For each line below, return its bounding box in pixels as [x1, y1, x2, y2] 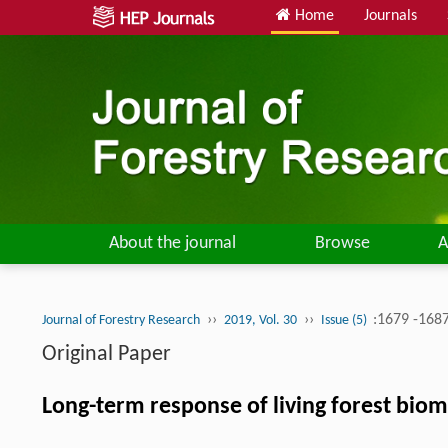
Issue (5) [321, 313, 370, 329]
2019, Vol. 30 [224, 313, 297, 329]
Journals [364, 8, 417, 24]
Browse [314, 234, 370, 254]
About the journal [108, 234, 236, 254]
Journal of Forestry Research [42, 313, 200, 329]
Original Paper [42, 343, 171, 367]
